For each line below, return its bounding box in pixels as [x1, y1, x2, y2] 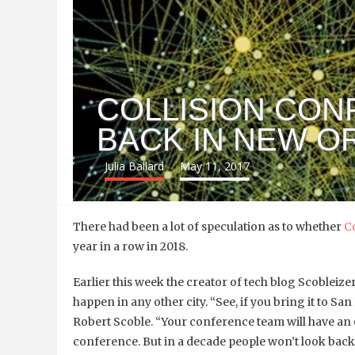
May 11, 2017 [180, 158, 250, 174]
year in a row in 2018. [73, 239, 188, 254]
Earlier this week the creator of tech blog [73, 275, 298, 290]
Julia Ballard [105, 158, 164, 174]
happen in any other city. [73, 295, 210, 310]
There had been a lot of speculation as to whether [73, 219, 344, 235]
